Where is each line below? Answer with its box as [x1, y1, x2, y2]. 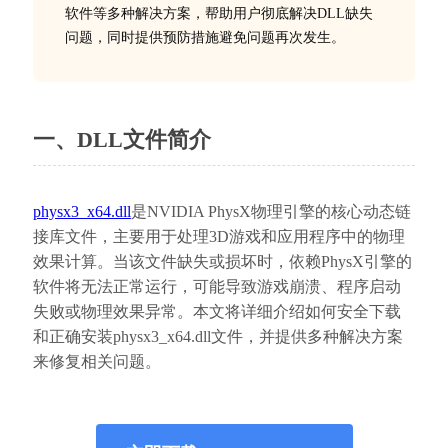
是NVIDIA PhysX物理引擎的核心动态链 [130, 203, 411, 220]
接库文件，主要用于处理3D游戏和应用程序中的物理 [32, 228, 405, 245]
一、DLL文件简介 [32, 127, 211, 152]
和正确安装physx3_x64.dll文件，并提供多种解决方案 [32, 328, 403, 345]
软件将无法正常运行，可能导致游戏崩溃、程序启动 [32, 278, 401, 295]
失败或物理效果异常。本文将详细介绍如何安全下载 [32, 303, 401, 320]
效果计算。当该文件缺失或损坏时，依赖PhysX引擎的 [32, 253, 412, 270]
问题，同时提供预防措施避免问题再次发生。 [64, 30, 345, 45]
